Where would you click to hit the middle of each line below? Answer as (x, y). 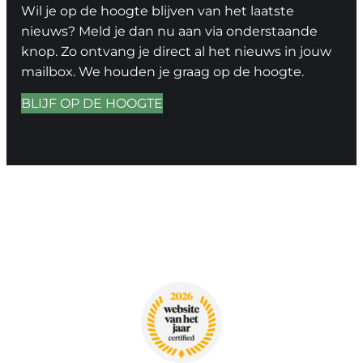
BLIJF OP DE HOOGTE (92, 103)
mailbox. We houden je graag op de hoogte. (162, 72)
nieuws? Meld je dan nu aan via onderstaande (169, 32)
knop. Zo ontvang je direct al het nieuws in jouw (176, 52)
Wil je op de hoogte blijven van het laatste (157, 11)
